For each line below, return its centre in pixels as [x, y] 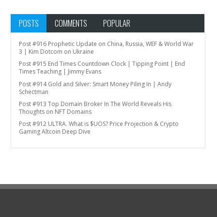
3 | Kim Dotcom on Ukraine [57, 52]
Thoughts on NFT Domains [55, 111]
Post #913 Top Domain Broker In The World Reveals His [95, 104]
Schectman [34, 92]
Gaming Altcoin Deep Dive [55, 131]
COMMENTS [71, 23]
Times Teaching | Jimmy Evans [60, 72]
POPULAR [116, 23]
